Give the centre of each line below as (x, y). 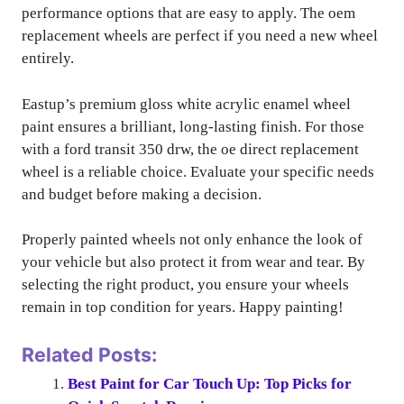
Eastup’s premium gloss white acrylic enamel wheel (186, 104)
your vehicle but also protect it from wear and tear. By (193, 262)
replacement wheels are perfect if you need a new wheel (200, 36)
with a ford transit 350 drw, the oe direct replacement (190, 149)
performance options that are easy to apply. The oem (188, 13)
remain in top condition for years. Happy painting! (183, 307)
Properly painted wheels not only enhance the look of (192, 239)
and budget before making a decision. (142, 194)
